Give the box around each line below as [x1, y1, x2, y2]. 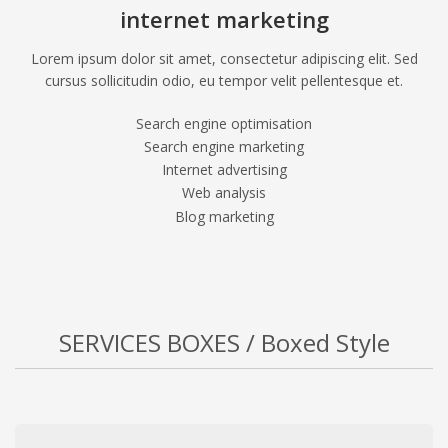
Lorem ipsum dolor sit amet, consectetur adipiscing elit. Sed [30, 48, 418, 68]
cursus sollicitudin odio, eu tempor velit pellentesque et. [45, 70, 403, 90]
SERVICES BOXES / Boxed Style [58, 325, 390, 359]
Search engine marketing [144, 137, 304, 156]
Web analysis [182, 183, 266, 203]
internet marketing [119, 3, 329, 34]
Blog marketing [174, 206, 274, 226]
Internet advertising [161, 160, 287, 180]
